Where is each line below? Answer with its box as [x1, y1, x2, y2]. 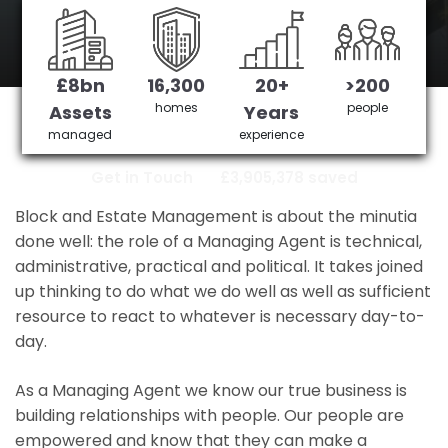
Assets [48, 100, 112, 125]
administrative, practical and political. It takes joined [15, 255, 423, 278]
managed [48, 126, 113, 143]
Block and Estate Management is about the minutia [15, 205, 417, 228]
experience [239, 126, 305, 143]
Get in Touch [90, 166, 193, 188]
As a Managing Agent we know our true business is [15, 379, 407, 402]
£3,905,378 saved [219, 166, 358, 188]
